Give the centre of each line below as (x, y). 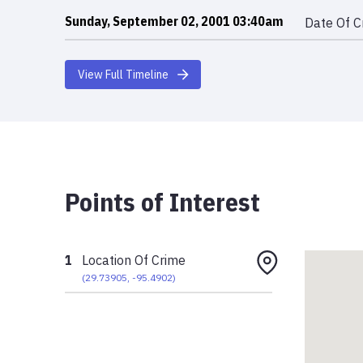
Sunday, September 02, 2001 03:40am (174, 21)
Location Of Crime (134, 260)
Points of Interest (162, 201)
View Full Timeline (123, 74)
